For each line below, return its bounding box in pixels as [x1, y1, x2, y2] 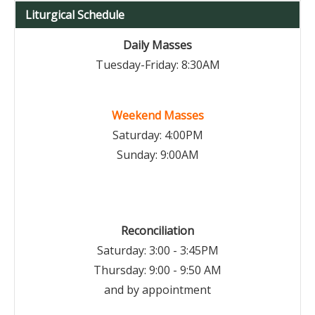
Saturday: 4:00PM [112, 127, 203, 143]
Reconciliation [121, 223, 194, 238]
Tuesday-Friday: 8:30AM [95, 57, 220, 72]
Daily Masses [123, 37, 192, 53]
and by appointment [104, 282, 211, 297]
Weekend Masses [111, 108, 204, 123]
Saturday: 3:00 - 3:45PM [96, 243, 219, 258]
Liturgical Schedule [25, 7, 124, 22]
